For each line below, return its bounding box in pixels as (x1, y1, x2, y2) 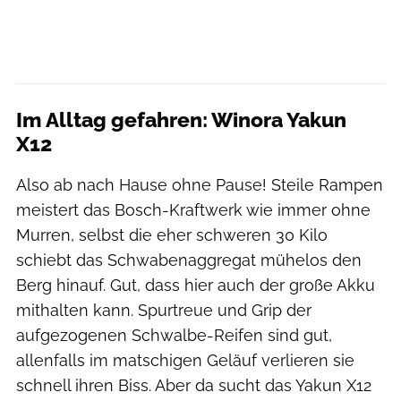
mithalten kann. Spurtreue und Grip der (16, 301, 311, 320)
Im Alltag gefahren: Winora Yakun (16, 108, 346, 132)
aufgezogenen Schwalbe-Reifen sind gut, (16, 326, 332, 346)
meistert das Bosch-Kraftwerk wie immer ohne (16, 200, 371, 220)
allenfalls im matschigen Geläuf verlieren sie (16, 351, 354, 371)
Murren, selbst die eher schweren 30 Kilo (16, 226, 328, 245)
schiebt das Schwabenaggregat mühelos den (16, 251, 362, 270)
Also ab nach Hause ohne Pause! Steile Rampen (16, 175, 383, 195)
